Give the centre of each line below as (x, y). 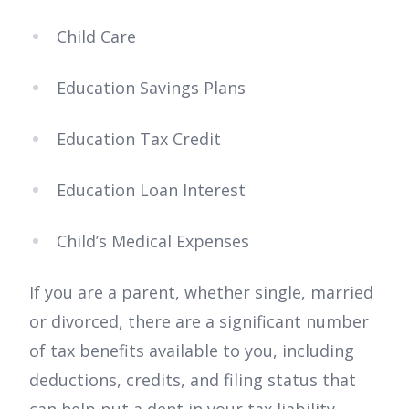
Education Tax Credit (139, 139)
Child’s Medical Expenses (153, 241)
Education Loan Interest (151, 190)
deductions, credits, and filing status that (193, 380)
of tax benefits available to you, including (192, 351)
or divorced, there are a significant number (199, 322)
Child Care (96, 37)
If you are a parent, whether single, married (201, 293)
